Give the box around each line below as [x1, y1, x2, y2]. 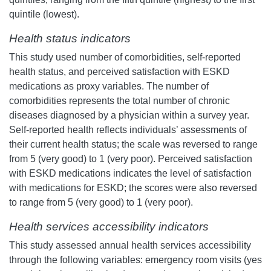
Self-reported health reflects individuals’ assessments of [9, 125, 247, 135]
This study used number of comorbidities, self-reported [9, 52, 241, 63]
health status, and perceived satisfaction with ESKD [9, 67, 230, 77]
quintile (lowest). [9, 9, 79, 20]
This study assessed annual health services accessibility [9, 240, 251, 251]
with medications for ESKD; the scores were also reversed [9, 183, 257, 194]
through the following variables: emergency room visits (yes [9, 255, 262, 266]
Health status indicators [9, 32, 131, 45]
